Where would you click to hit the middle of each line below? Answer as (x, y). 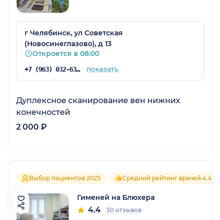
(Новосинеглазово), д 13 (68, 44)
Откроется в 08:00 (66, 54)
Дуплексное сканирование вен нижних (98, 101)
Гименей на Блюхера (116, 198)
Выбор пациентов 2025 (65, 178)
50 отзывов (124, 210)
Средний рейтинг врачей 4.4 (167, 178)
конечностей (43, 112)
